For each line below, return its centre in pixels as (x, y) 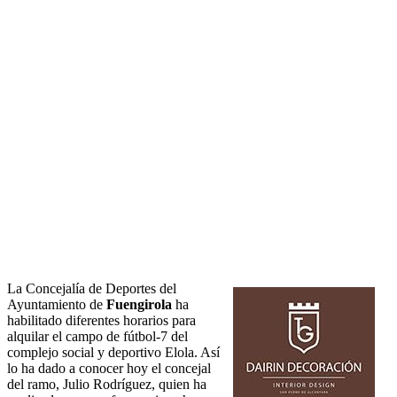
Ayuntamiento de (57, 305)
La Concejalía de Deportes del (92, 289)
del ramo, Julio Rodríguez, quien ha (107, 385)
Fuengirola (139, 305)
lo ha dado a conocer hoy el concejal (109, 369)
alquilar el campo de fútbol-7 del (97, 337)
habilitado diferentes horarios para (101, 321)
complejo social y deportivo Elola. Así (113, 353)
